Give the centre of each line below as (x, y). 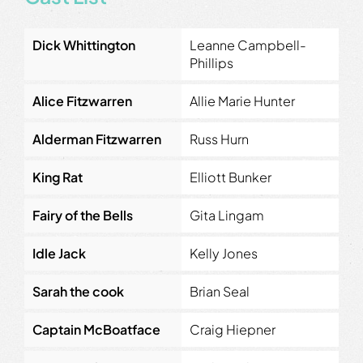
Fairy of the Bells (83, 215)
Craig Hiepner (233, 329)
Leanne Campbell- (248, 45)
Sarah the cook (78, 291)
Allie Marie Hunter (242, 100)
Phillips (211, 62)
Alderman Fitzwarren (97, 139)
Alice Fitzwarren (82, 100)
